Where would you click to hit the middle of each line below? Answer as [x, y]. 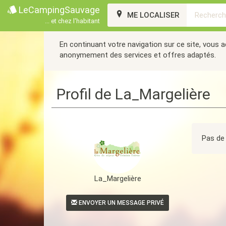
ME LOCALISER [152, 15]
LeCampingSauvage [58, 10]
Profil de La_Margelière [133, 94]
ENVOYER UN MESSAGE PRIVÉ [121, 203]
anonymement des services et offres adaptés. [138, 55]
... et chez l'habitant [72, 21]
